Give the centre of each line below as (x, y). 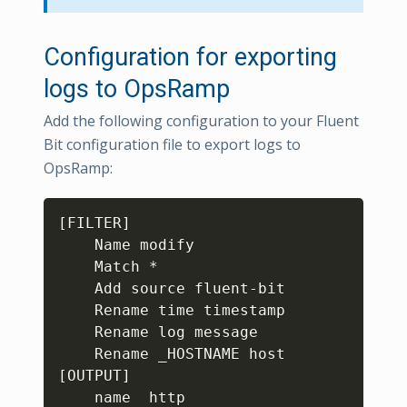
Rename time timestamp (172, 310)
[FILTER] (94, 223)
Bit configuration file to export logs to (172, 144)
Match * (108, 267)
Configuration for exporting (190, 57)
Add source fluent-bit (172, 288)
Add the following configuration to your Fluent (201, 121)
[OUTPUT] (94, 376)
